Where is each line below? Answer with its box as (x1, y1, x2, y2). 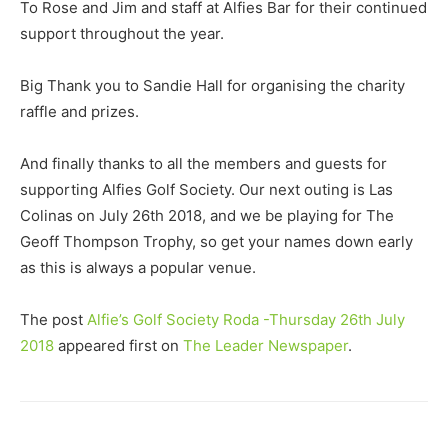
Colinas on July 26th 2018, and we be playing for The (20, 206, 394, 225)
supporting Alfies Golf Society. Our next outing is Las (20, 180, 393, 199)
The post (20, 310, 87, 329)
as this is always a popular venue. (20, 258, 256, 277)
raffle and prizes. (20, 102, 139, 121)
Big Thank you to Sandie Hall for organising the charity (20, 76, 405, 95)
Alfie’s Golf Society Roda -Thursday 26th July (87, 310, 405, 329)
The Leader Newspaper (183, 336, 348, 355)
